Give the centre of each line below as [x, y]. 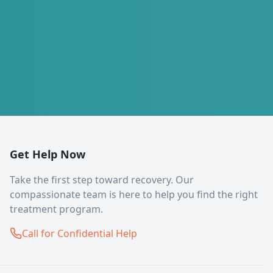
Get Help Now [48, 154]
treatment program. [56, 209]
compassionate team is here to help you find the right [134, 194]
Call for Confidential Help [80, 233]
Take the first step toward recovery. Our [102, 180]
